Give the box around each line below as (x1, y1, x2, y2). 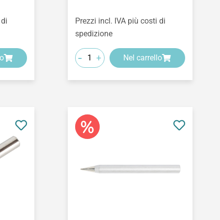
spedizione (75, 28, 112, 38)
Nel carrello (123, 53, 163, 62)
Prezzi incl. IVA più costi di (75, 16, 165, 26)
